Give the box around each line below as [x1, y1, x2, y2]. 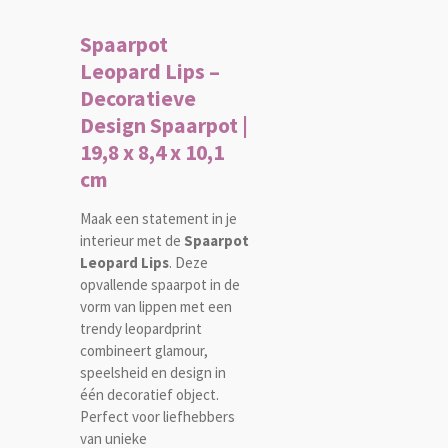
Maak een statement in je [80, 209, 237, 229]
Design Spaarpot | [80, 112, 248, 140]
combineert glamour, [80, 341, 208, 361]
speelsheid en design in [80, 363, 226, 383]
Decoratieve [80, 85, 196, 113]
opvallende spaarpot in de [80, 275, 240, 295]
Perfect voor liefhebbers [80, 407, 235, 427]
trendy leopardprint [80, 319, 202, 339]
